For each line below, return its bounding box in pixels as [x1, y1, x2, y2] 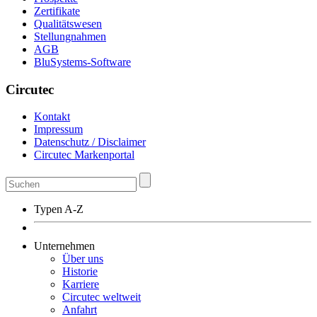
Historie [62, 265, 98, 278]
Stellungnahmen [34, 30, 106, 42]
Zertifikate [34, 4, 80, 17]
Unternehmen [34, 240, 95, 253]
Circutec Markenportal [34, 149, 134, 161]
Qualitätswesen [34, 17, 102, 30]
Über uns [62, 253, 103, 265]
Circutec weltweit [62, 291, 141, 304]
